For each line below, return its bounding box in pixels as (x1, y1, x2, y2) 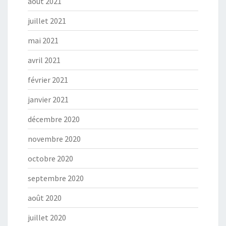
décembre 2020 (28, 114, 80, 125)
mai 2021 (28, 35, 59, 46)
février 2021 (28, 75, 68, 85)
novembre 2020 (28, 134, 81, 144)
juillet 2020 (28, 212, 66, 223)
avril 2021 (28, 55, 61, 66)
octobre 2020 (28, 153, 73, 164)
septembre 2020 (28, 173, 84, 184)
